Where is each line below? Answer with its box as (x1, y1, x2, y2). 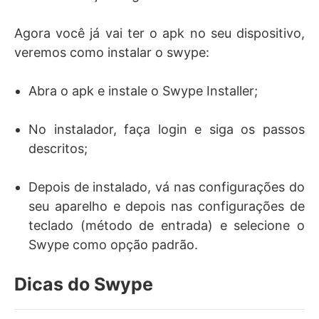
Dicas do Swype (14, 273, 153, 295)
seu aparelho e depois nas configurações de (28, 199, 305, 214)
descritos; (28, 141, 88, 156)
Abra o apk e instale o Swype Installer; (28, 83, 258, 98)
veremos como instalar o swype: (14, 45, 209, 60)
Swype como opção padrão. (28, 237, 198, 252)
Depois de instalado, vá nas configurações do (28, 179, 305, 194)
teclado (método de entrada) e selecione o (28, 218, 305, 233)
